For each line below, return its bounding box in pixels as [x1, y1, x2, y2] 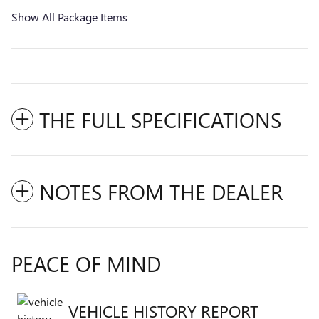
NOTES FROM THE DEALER [39, 177, 283, 206]
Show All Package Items [11, 9, 127, 25]
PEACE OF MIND [11, 249, 161, 278]
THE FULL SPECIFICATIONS [39, 105, 281, 135]
